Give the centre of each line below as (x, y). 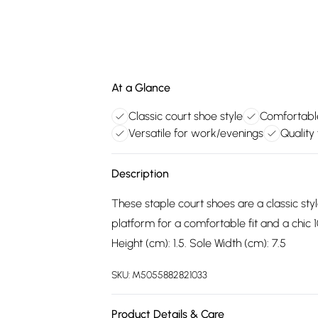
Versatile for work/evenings (196, 133)
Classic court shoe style (186, 116)
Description (140, 174)
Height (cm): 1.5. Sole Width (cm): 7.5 (199, 243)
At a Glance (141, 88)
